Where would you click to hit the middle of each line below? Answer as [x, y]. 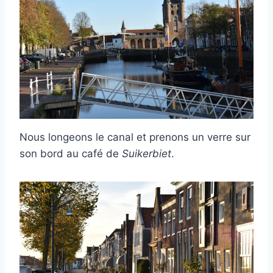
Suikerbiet [147, 154]
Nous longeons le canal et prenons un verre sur [135, 137]
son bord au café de [71, 154]
